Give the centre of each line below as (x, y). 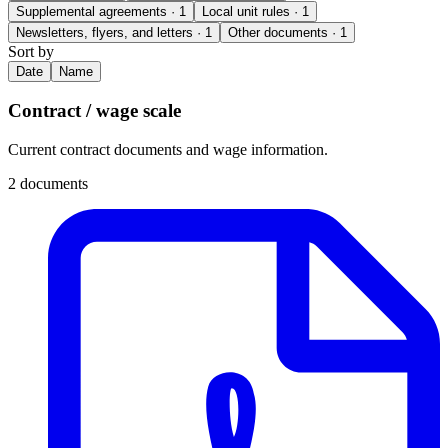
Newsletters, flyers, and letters (106, 32)
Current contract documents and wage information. (168, 150)
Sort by (31, 51)
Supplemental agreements (93, 11)
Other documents (280, 32)
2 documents (48, 184)
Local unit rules (248, 11)
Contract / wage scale (94, 111)
